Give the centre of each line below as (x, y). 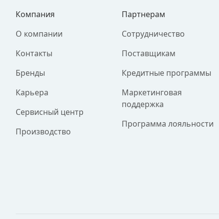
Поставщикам (149, 53)
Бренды (30, 73)
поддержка (143, 104)
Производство (43, 131)
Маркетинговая (152, 92)
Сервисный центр (50, 112)
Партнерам (144, 14)
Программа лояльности (168, 124)
